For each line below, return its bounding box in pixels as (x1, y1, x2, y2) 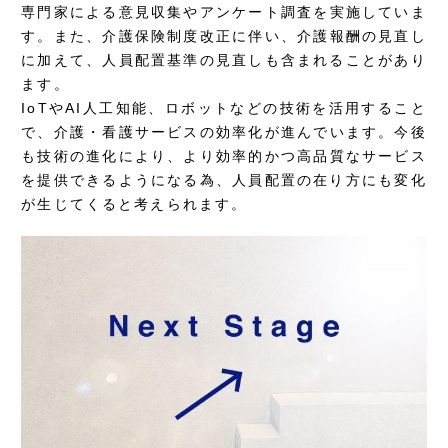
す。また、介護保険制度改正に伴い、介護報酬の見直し (21, 27, 427, 44)
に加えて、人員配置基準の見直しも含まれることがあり (21, 51, 427, 68)
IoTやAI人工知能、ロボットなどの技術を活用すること (21, 99, 427, 116)
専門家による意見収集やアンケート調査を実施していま (21, 3, 427, 20)
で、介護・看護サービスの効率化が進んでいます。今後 (21, 123, 427, 140)
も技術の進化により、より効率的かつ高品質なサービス (21, 147, 427, 164)
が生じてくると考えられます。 (21, 195, 248, 212)
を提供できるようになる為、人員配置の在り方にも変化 (21, 171, 427, 188)
